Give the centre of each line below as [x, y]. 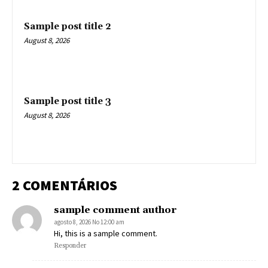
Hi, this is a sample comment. [106, 233]
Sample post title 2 [68, 26]
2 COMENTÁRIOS [65, 185]
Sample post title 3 [68, 102]
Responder [70, 246]
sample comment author [115, 210]
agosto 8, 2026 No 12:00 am [89, 222]
